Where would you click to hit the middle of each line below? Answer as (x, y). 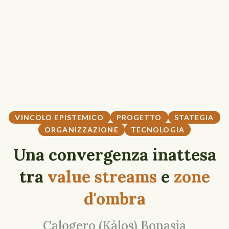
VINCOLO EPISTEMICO (60, 117)
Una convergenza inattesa (114, 154)
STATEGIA (194, 117)
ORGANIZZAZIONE (82, 129)
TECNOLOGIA (157, 129)
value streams (102, 176)
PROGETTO (139, 117)
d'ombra (114, 198)
